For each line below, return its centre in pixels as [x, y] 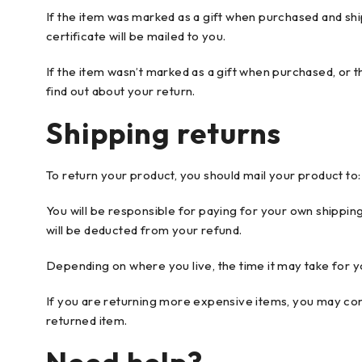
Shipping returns [164, 133]
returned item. [87, 321]
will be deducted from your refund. [144, 230]
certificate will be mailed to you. [136, 36]
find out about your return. [121, 91]
